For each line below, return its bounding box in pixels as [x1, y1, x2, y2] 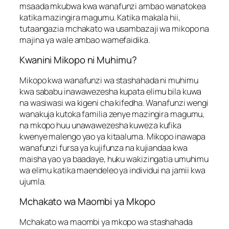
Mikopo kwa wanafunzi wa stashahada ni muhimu [19, 74, 198, 86]
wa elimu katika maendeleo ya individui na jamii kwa [19, 164, 205, 176]
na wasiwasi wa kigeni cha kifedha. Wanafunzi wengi [19, 97, 209, 108]
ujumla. [19, 175, 47, 187]
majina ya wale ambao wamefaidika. [19, 34, 150, 45]
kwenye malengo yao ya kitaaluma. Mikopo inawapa [19, 130, 206, 142]
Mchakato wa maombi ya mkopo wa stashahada [19, 216, 193, 227]
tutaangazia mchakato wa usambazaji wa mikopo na [19, 22, 210, 34]
